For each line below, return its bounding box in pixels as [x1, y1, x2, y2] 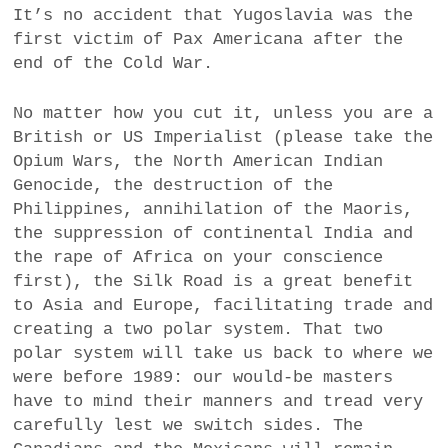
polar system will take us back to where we [13, 343, 434, 363]
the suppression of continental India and [13, 223, 414, 243]
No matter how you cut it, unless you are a [13, 103, 434, 123]
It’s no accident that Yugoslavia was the [13, 6, 414, 26]
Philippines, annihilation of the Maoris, [13, 199, 414, 219]
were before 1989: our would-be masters [13, 367, 394, 387]
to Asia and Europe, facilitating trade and [13, 295, 434, 315]
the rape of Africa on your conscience [13, 247, 384, 267]
